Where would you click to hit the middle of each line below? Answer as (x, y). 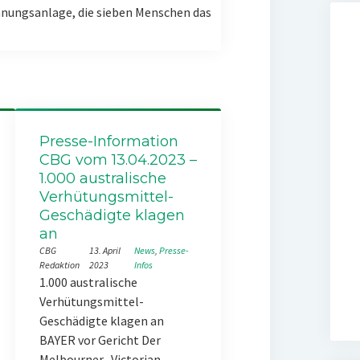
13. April (105, 250)
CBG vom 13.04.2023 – (118, 160)
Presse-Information (108, 141)
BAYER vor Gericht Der (100, 340)
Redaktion (59, 265)
